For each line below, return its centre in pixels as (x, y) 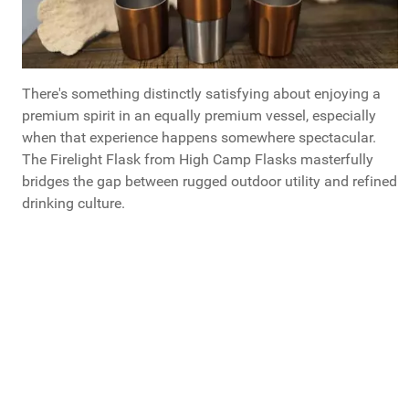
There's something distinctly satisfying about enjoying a (201, 94)
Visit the (194, 310)
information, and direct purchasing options (178, 354)
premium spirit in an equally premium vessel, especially (199, 116)
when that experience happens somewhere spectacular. (199, 138)
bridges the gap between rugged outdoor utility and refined (210, 182)
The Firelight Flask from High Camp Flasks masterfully (198, 160)
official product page (291, 310)
